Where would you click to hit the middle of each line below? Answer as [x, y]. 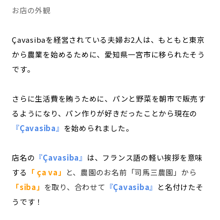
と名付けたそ [180, 187]
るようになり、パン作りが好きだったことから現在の [105, 113]
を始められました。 [98, 128]
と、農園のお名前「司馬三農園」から [131, 172]
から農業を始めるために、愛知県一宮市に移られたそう [109, 54]
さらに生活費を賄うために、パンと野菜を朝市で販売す [109, 98]
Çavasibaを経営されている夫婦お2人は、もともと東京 [108, 39]
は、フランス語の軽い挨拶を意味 [145, 157]
